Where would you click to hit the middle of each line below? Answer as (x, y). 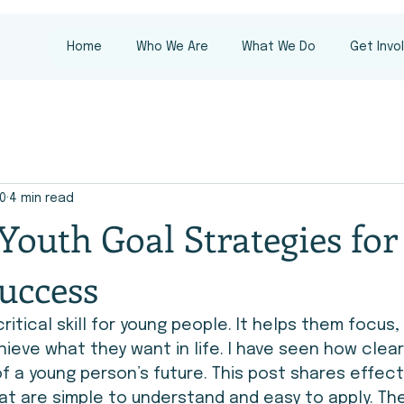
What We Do (279, 47)
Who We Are (172, 47)
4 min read (41, 198)
